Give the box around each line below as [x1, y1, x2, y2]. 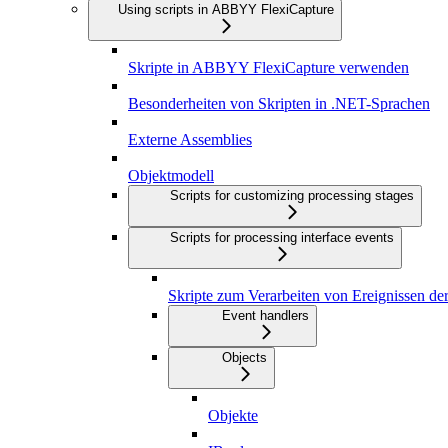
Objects [222, 350, 267, 366]
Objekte [208, 407, 258, 425]
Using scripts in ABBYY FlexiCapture [118, 2, 334, 18]
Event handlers [222, 308, 309, 324]
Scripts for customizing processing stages [170, 188, 414, 204]
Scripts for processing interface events [170, 230, 394, 246]
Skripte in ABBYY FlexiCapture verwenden [128, 59, 409, 77]
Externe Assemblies [128, 131, 252, 149]
